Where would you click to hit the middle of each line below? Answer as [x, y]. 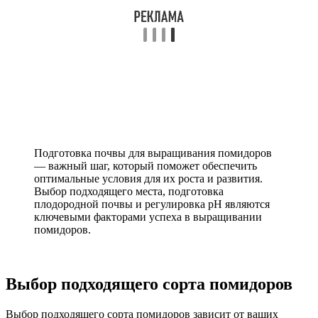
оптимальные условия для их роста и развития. [148, 179]
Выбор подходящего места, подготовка [129, 191]
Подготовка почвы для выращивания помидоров [153, 153]
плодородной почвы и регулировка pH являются [152, 204]
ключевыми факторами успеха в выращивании [148, 217]
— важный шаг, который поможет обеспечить [146, 166]
